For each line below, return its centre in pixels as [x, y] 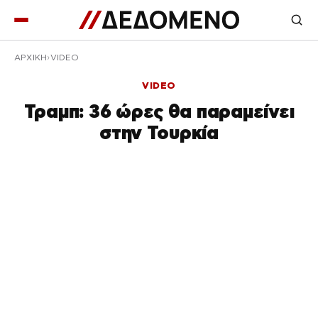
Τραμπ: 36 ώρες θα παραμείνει [159, 111]
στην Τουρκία [159, 132]
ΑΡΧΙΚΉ [31, 57]
